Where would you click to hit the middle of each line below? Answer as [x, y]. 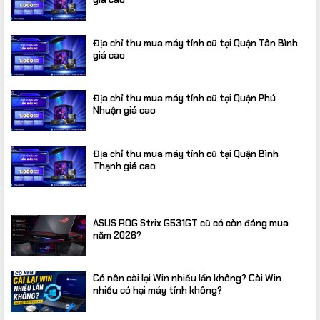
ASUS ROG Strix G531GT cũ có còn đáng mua [191, 223]
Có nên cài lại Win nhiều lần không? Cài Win [187, 279]
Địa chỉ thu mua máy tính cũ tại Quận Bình [186, 154]
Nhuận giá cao [124, 111]
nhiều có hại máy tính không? [157, 291]
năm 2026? [117, 235]
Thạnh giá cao [124, 166]
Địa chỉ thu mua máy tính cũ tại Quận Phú [184, 99]
